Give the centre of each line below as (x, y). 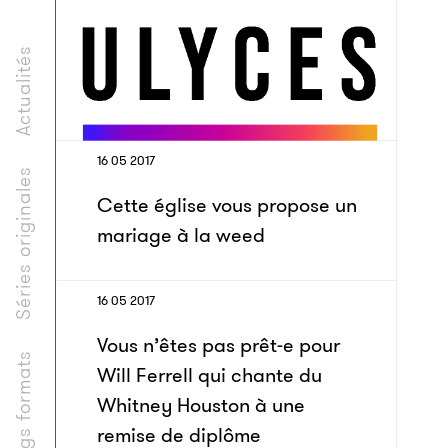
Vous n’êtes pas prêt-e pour (218, 345)
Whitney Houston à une (201, 405)
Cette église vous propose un (227, 205)
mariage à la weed (181, 235)
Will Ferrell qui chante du (209, 375)
